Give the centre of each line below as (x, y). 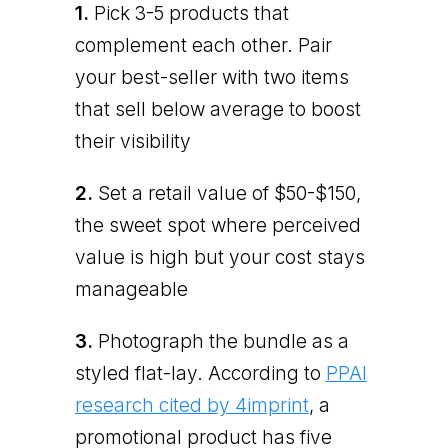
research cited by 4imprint (191, 405)
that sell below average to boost (217, 109)
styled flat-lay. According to (200, 373)
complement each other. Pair (203, 45)
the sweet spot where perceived (217, 225)
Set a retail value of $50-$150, (226, 193)
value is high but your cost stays (219, 257)
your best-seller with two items (211, 77)
